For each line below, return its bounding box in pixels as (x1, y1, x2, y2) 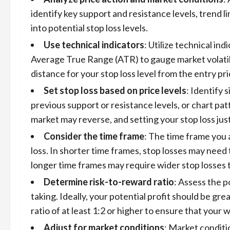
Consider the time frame (44, 130, 144, 142)
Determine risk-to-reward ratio (44, 176, 174, 187)
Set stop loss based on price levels (44, 85, 186, 96)
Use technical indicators (44, 39, 144, 50)
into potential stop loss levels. (31, 22, 148, 33)
